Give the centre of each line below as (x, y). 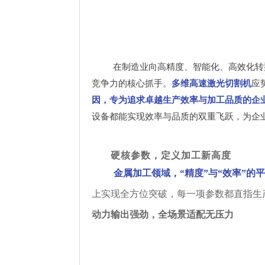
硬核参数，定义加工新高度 (171, 155)
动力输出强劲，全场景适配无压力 (163, 214)
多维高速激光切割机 (212, 83)
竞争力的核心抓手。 (132, 83)
